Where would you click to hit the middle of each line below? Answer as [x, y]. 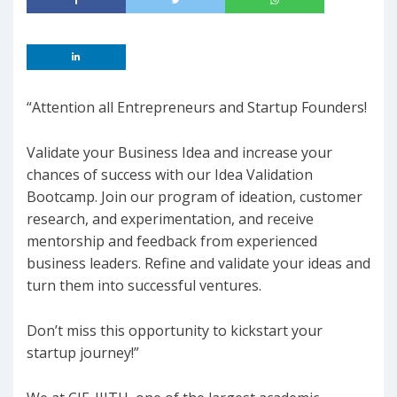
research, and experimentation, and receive [170, 219]
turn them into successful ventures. [144, 286]
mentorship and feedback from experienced [172, 241]
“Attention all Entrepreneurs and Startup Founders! [197, 108]
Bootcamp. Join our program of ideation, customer [195, 197]
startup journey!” [83, 353]
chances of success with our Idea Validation [170, 175]
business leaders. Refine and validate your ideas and [198, 264]
